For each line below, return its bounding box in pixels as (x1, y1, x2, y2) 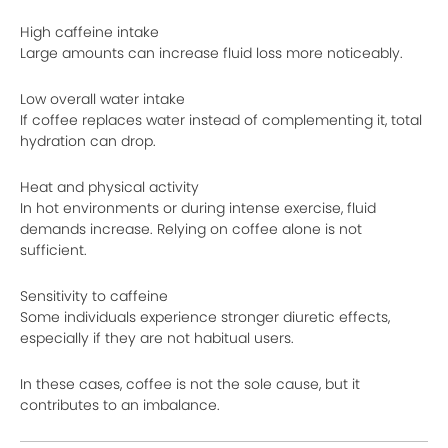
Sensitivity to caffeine (20, 285, 168, 306)
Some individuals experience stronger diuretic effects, (20, 306, 390, 327)
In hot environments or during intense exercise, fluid (20, 197, 376, 218)
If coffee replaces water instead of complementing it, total (20, 109, 422, 130)
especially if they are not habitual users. (20, 327, 294, 348)
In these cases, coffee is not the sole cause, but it (20, 373, 360, 394)
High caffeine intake (20, 21, 159, 42)
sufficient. (20, 239, 87, 260)
